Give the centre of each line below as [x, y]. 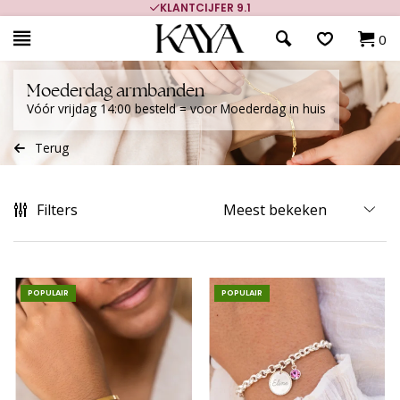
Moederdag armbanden [116, 92]
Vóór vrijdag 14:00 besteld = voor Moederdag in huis [176, 108]
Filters [57, 210]
